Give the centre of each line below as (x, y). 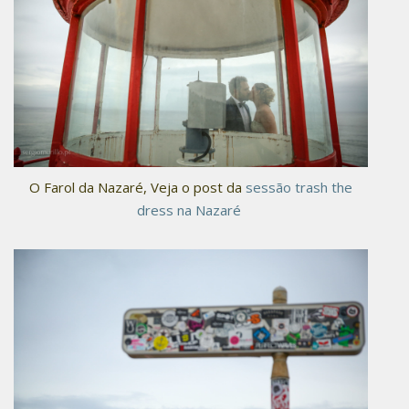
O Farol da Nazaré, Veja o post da (137, 188)
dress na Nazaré (191, 210)
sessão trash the (299, 188)
